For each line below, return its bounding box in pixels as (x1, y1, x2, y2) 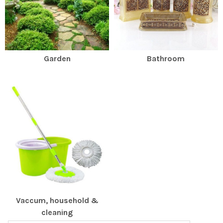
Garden (43, 53, 71, 63)
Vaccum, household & (15, 195, 99, 205)
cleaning (41, 207, 73, 217)
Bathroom (147, 53, 185, 63)
